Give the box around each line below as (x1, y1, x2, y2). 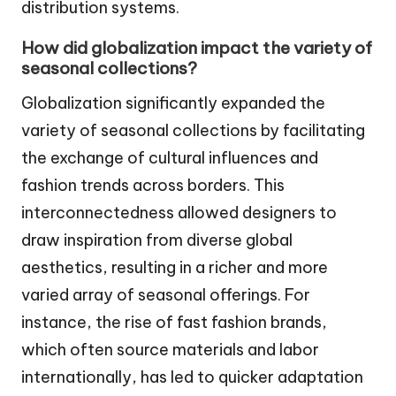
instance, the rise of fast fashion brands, (21, 312, 327, 333)
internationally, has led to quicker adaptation (21, 367, 363, 388)
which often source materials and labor (21, 339, 319, 361)
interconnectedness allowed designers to (21, 202, 337, 224)
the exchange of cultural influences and (21, 148, 318, 169)
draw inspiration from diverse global (21, 230, 293, 251)
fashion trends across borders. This (21, 175, 285, 196)
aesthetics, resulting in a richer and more (21, 257, 328, 278)
